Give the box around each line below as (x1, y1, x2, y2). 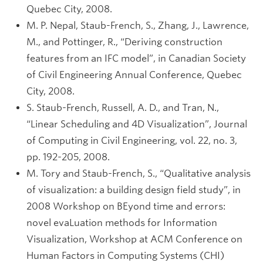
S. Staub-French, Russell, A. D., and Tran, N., (26, 102, 219, 113)
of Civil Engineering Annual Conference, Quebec (26, 69, 242, 80)
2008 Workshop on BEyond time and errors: (26, 201, 225, 212)
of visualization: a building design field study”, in (26, 184, 241, 195)
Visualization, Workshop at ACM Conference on (26, 234, 242, 245)
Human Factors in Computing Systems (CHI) (26, 250, 224, 261)
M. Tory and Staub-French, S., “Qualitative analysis (26, 168, 251, 179)
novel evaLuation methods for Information (26, 217, 217, 228)
